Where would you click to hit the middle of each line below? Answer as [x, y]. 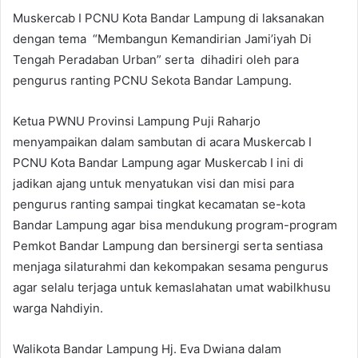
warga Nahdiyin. [58, 308]
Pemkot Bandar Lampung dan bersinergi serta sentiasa [168, 246]
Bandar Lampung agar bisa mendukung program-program [175, 225]
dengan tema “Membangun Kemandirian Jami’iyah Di [162, 39]
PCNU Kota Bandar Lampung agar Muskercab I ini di [158, 163]
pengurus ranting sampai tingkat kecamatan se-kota [159, 204]
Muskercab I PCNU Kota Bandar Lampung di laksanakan [169, 18]
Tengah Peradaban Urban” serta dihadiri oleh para [156, 60]
